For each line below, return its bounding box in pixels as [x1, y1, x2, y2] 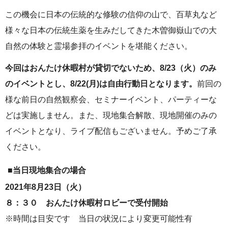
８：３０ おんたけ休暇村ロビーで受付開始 [5, 198, 176, 207]
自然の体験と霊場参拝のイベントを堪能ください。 [5, 41, 192, 50]
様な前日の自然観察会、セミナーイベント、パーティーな [5, 95, 217, 104]
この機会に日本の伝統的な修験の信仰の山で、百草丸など [5, 10, 217, 19]
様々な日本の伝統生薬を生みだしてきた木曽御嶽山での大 [5, 25, 217, 35]
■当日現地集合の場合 [8, 165, 86, 175]
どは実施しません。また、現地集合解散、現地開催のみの [5, 110, 217, 120]
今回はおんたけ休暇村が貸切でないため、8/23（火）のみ [5, 63, 216, 72]
